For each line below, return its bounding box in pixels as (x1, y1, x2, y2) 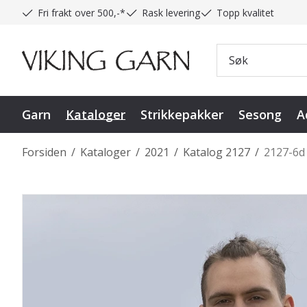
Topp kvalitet (217, 5, 274, 19)
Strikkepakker (140, 106, 223, 123)
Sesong (238, 106, 282, 123)
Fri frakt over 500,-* (38, 5, 125, 19)
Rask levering (142, 5, 200, 19)
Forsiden (22, 144, 66, 160)
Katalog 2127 (183, 144, 250, 160)
